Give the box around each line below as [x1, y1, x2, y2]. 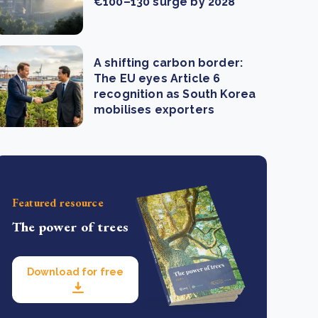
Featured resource [12, 194, 104, 210]
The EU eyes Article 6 [94, 71, 221, 85]
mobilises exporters [94, 102, 215, 116]
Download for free [26, 265, 124, 278]
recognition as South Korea [94, 87, 256, 101]
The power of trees [12, 217, 128, 236]
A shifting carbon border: [94, 55, 243, 70]
